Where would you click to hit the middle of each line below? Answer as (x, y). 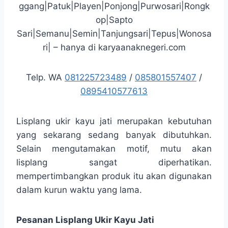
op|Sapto (114, 20)
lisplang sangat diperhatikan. (114, 162)
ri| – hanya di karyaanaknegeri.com (114, 47)
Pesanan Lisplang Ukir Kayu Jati (85, 220)
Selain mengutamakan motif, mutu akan (114, 148)
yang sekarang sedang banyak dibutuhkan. (114, 135)
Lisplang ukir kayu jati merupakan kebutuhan (114, 121)
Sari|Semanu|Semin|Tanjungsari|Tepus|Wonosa (114, 33)
